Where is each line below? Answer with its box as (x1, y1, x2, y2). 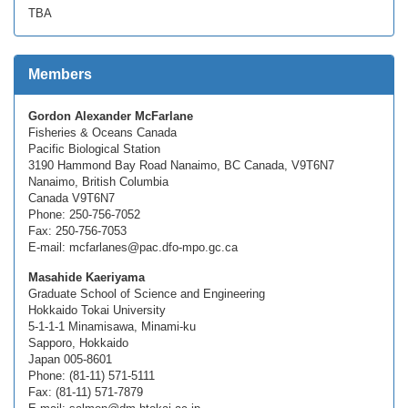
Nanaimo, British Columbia (28, 175, 168, 189)
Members (28, 66, 92, 82)
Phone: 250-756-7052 (28, 208, 140, 221)
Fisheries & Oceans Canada (28, 126, 177, 139)
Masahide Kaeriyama (28, 270, 145, 284)
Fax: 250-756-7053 (28, 224, 127, 238)
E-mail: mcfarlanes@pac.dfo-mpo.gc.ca (28, 240, 238, 254)
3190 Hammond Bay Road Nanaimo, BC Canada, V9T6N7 (28, 158, 334, 172)
